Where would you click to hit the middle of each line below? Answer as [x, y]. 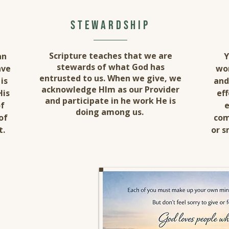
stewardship [110, 25]
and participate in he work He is [110, 101]
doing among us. [110, 112]
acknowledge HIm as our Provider [110, 89]
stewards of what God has [110, 67]
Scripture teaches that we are [110, 56]
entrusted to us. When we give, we [110, 78]
